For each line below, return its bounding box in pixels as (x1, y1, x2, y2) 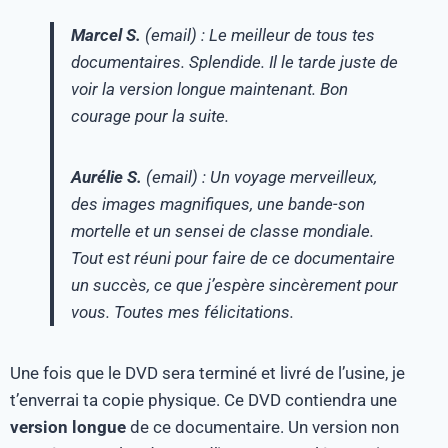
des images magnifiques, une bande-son (71, 193, 365, 214)
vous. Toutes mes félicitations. (71, 301, 298, 322)
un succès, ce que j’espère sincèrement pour (71, 274, 398, 295)
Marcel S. (71, 24, 141, 45)
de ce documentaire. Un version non (126, 416, 399, 437)
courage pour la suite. (71, 105, 229, 126)
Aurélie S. (71, 166, 142, 187)
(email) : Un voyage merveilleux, (142, 166, 377, 187)
